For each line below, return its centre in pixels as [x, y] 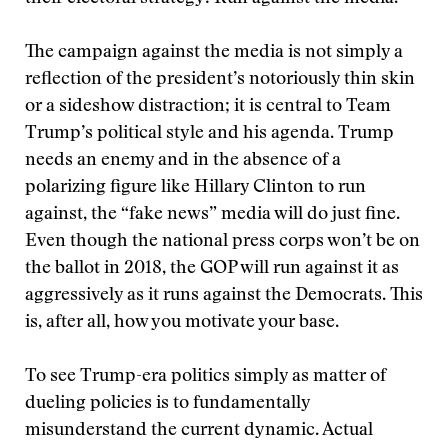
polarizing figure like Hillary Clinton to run [195, 188]
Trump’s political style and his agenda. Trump [209, 134]
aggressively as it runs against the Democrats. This [224, 296]
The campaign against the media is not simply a [214, 53]
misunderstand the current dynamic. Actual [199, 431]
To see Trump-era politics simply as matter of [205, 377]
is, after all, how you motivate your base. [182, 323]
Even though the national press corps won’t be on [222, 242]
